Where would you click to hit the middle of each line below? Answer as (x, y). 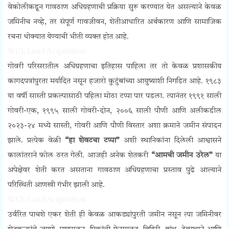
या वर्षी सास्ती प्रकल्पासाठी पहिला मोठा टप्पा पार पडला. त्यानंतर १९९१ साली (114, 97)
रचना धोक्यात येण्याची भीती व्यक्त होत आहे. (68, 37)
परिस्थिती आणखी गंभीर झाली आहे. (56, 186)
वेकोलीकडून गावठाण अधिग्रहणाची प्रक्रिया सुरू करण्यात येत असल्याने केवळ (114, 8)
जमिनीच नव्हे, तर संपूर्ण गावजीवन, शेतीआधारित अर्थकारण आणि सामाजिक (114, 22)
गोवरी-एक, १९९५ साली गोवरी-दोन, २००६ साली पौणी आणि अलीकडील (114, 111)
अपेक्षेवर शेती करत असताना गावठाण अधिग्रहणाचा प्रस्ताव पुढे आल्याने (114, 171)
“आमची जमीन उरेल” (182, 156)
